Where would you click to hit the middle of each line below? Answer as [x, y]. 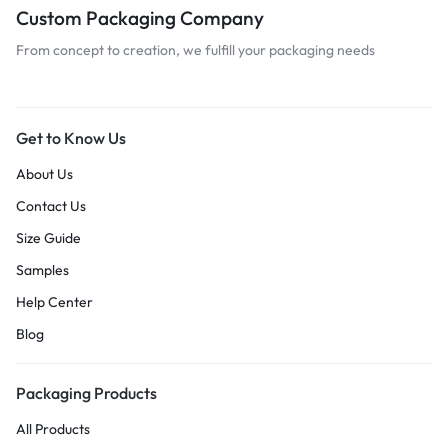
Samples [42, 270]
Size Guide [48, 238]
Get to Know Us [71, 138]
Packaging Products [86, 393]
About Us [44, 174]
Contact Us [51, 206]
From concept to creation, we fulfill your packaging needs [195, 50]
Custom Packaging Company [140, 18]
